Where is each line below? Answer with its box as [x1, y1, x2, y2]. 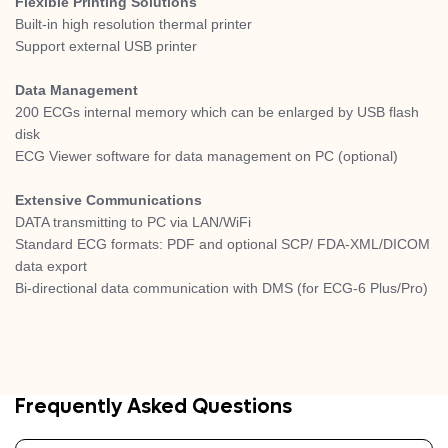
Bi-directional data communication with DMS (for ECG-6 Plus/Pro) [15, 280, 428, 296]
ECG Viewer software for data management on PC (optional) [15, 148, 398, 164]
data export [15, 258, 87, 274]
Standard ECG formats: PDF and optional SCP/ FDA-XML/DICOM [15, 236, 430, 252]
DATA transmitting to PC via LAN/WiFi [15, 214, 251, 230]
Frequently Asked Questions [15, 394, 292, 420]
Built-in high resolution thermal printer [15, 16, 252, 32]
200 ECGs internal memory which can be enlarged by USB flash [15, 104, 419, 120]
